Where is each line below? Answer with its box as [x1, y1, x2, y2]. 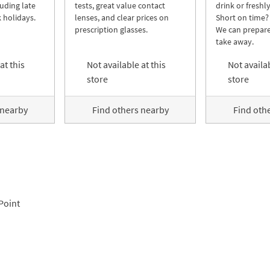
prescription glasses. [75, 24, 148, 35]
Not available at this [87, 58, 166, 71]
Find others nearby [92, 104, 169, 116]
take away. [216, 36, 254, 47]
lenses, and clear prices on [75, 12, 169, 23]
